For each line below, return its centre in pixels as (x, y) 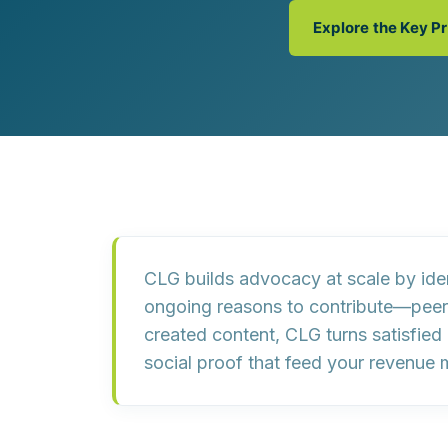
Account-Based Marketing (174, 31)
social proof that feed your (256, 362)
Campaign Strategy (151, 57)
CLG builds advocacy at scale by (282, 278)
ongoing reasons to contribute (268, 306)
